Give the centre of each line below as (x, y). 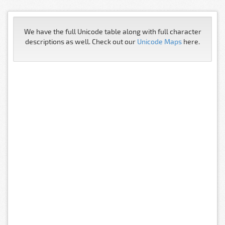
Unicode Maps (159, 41)
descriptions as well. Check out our (81, 41)
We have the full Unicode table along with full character (113, 31)
